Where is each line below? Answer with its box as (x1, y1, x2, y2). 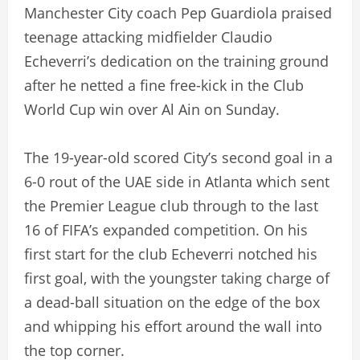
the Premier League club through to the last (24, 195, 318, 215)
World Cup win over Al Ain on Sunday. (24, 99, 280, 119)
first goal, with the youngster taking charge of (24, 268, 329, 288)
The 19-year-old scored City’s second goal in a (24, 147, 333, 167)
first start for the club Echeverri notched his (24, 243, 317, 264)
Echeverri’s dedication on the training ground (24, 51, 329, 71)
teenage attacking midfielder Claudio (24, 27, 272, 47)
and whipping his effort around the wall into (24, 316, 322, 336)
